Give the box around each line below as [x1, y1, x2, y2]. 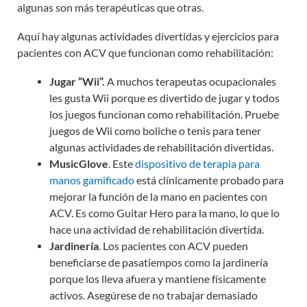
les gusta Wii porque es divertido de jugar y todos [49, 92, 280, 105]
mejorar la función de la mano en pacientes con [49, 191, 267, 204]
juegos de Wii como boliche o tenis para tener [49, 125, 261, 138]
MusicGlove [49, 158, 108, 171]
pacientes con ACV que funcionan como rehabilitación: [17, 46, 273, 59]
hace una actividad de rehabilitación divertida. [49, 223, 264, 236]
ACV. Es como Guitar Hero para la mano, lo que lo [49, 207, 280, 220]
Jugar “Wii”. [49, 75, 105, 88]
